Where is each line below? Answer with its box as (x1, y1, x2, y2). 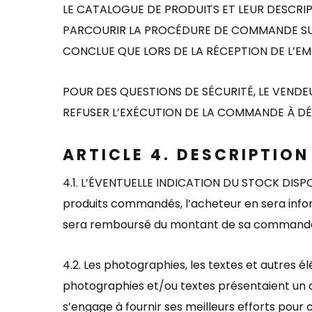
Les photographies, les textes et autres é (84, 257, 306, 273)
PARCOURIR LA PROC (63, 22, 175, 38)
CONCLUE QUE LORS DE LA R (63, 43, 213, 59)
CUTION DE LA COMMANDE (139, 104, 287, 120)
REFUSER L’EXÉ (63, 104, 139, 120)
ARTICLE (63, 144, 150, 166)
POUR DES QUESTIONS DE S (63, 84, 208, 100)
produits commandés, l (63, 196, 188, 212)
